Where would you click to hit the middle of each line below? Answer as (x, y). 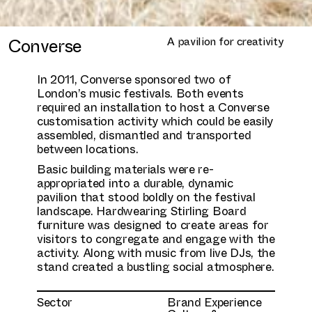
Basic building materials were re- (125, 169)
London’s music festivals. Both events (140, 93)
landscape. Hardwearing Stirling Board (141, 210)
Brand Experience (214, 302)
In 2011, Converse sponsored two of (134, 79)
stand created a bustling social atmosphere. (155, 266)
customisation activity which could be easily (155, 120)
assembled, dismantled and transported (144, 134)
